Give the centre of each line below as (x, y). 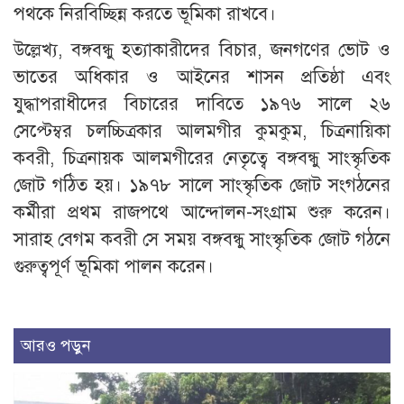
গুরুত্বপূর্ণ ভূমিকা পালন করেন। (114, 266)
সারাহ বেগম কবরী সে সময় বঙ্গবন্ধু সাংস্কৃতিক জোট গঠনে (202, 239)
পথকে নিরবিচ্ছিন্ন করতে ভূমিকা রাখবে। (145, 14)
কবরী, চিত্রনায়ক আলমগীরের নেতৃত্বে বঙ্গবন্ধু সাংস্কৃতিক (202, 158)
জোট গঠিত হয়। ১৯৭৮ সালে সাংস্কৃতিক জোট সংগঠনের (202, 185)
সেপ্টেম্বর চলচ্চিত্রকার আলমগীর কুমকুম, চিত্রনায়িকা (202, 131)
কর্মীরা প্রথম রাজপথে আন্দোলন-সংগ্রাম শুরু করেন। (202, 212)
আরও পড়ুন (56, 345)
